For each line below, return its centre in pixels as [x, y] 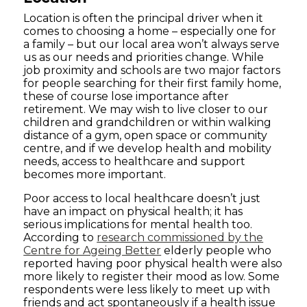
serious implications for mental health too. [138, 225]
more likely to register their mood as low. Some [152, 277]
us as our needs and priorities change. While [144, 58]
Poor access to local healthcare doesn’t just [142, 199]
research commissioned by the [180, 238]
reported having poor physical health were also [153, 264]
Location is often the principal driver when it [144, 19]
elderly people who [217, 251]
